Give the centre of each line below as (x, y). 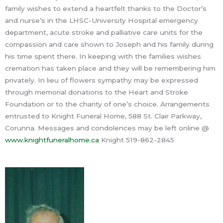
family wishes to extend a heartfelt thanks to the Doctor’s (106, 8)
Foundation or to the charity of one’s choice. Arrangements (107, 104)
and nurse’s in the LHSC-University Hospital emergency (102, 20)
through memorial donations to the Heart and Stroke (97, 92)
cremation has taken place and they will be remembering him (110, 68)
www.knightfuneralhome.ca (52, 140)
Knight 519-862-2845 (137, 140)
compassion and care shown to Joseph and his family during (109, 44)
